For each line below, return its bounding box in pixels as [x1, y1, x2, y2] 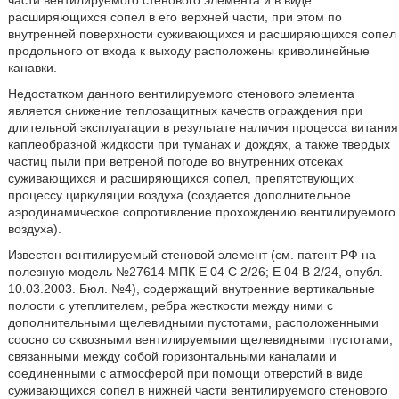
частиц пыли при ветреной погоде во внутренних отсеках [7, 154, 343, 168]
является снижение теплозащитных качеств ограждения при [7, 103, 362, 118]
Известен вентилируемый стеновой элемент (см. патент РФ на [7, 248, 376, 262]
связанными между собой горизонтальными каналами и [7, 349, 337, 363]
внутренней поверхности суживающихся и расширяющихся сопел [7, 27, 396, 41]
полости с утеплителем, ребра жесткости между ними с [7, 298, 333, 313]
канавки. [7, 61, 57, 75]
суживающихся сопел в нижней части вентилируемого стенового [7, 383, 387, 397]
